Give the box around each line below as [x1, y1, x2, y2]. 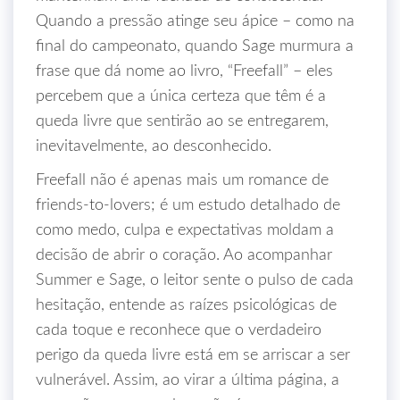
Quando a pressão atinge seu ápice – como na [36, 13, 354, 29]
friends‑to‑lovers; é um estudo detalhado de [36, 197, 340, 213]
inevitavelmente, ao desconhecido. [36, 138, 271, 154]
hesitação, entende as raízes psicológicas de [36, 297, 337, 313]
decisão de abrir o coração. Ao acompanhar [36, 247, 332, 263]
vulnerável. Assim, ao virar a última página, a [36, 372, 339, 388]
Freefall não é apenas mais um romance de [36, 172, 329, 188]
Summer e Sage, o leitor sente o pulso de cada [36, 272, 354, 288]
